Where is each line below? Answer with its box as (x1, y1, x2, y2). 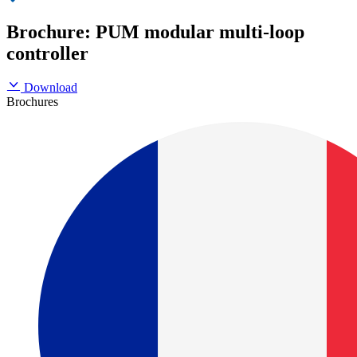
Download (24, 80, 77, 94)
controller (6, 43, 88, 64)
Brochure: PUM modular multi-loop (6, 22, 304, 42)
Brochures (6, 94, 58, 108)
